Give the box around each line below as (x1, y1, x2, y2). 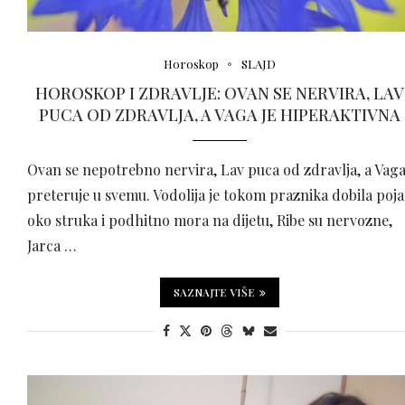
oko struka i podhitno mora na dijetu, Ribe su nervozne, (26, 211, 392, 231)
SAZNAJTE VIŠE (174, 285, 256, 300)
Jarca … (26, 236, 77, 256)
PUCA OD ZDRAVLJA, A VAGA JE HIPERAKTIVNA (39, 104, 401, 127)
